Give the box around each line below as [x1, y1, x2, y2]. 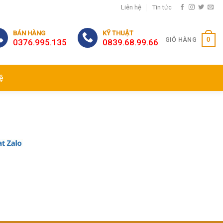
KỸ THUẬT [102, 29, 133, 37]
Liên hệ [120, 3, 141, 11]
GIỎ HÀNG [165, 36, 197, 43]
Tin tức [152, 3, 172, 11]
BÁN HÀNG [12, 29, 45, 37]
